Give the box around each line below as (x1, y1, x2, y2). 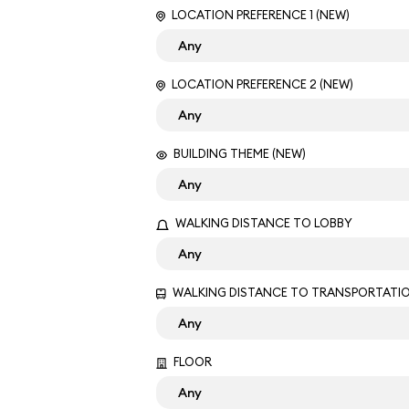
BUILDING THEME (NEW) (171, 146, 306, 161)
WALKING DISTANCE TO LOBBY (173, 215, 352, 230)
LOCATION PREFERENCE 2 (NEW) (169, 77, 353, 91)
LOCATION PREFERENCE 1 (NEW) (169, 7, 350, 22)
